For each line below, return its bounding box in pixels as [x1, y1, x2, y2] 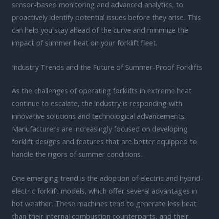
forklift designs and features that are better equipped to [12, 136, 197, 146]
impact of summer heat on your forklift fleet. [12, 38, 157, 48]
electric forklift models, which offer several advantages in [12, 185, 197, 196]
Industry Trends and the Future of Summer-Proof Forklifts [12, 62, 202, 72]
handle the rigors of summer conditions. [12, 149, 142, 159]
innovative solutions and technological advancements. [12, 110, 186, 121]
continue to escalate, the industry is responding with [12, 98, 182, 108]
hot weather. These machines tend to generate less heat [12, 198, 197, 208]
